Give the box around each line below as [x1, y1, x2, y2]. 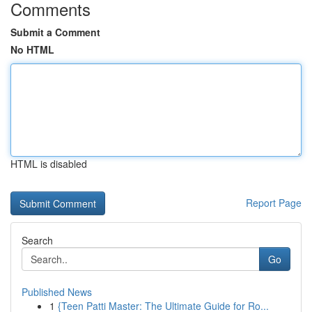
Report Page [246, 196, 302, 210]
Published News [22, 285, 92, 299]
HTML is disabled [10, 157, 87, 171]
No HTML [10, 42, 54, 56]
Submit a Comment [10, 25, 100, 39]
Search [22, 233, 53, 247]
